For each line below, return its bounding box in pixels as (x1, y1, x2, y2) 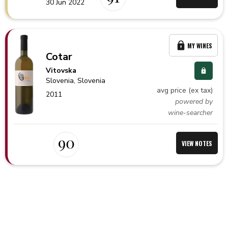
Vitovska (46, 65, 77, 75)
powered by (175, 97, 213, 106)
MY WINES (187, 41, 212, 50)
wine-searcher (168, 108, 213, 118)
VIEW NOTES (182, 138, 212, 148)
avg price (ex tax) (157, 85, 213, 95)
